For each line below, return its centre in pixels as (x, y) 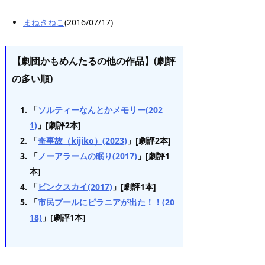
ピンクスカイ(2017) (75, 187)
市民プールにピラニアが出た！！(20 (106, 202)
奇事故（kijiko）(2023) (83, 141)
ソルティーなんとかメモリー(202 (100, 110)
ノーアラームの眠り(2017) (88, 156)
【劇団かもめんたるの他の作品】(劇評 (94, 61)
